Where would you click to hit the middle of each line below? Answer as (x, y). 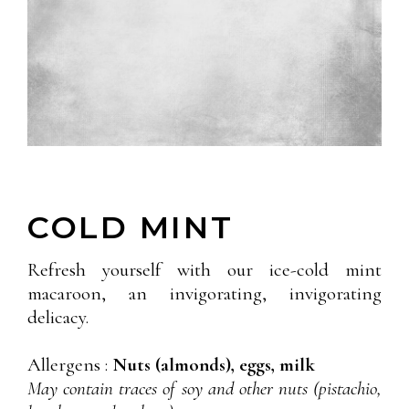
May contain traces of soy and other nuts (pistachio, (204, 388)
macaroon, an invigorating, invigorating (204, 294)
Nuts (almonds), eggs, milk (214, 365)
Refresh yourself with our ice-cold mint (204, 270)
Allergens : (70, 365)
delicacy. (58, 317)
